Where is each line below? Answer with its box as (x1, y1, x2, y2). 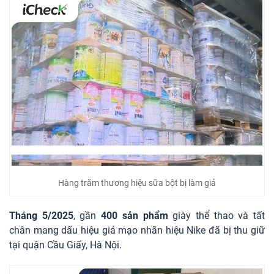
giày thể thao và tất (168, 209, 265, 221)
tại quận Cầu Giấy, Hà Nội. (9, 239, 122, 251)
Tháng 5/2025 (9, 209, 73, 221)
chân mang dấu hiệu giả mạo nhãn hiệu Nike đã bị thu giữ (9, 224, 265, 236)
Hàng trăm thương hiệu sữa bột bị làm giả (58, 177, 216, 188)
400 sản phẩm (101, 209, 168, 221)
